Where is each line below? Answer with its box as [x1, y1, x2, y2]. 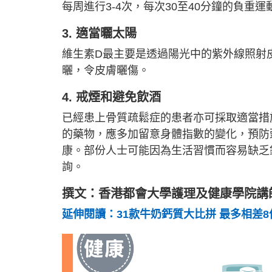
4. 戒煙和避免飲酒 [62, 90, 161, 104]
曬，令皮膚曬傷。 [62, 64, 149, 76]
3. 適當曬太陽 [62, 27, 137, 40]
